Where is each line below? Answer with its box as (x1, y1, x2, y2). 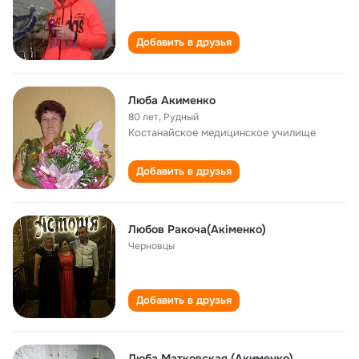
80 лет (128, 111, 159, 123)
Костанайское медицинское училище (128, 126, 316, 139)
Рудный (163, 111, 199, 123)
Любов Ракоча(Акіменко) (128, 222, 266, 236)
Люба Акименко (128, 93, 216, 107)
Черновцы (128, 240, 175, 252)
